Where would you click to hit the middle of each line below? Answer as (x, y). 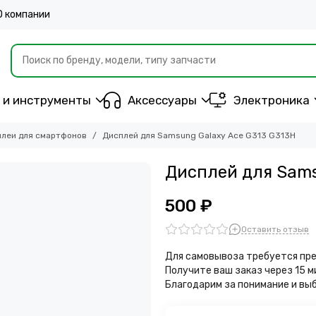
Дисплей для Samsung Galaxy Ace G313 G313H (199, 135)
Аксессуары (162, 100)
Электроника (272, 100)
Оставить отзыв (275, 229)
